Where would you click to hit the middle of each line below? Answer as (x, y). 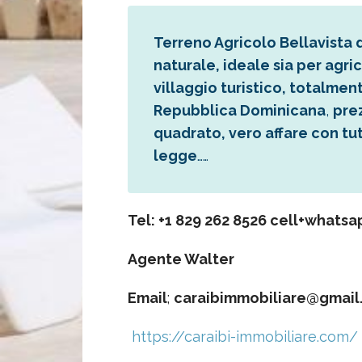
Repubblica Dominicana (240, 110)
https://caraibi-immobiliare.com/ (245, 336)
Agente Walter (181, 259)
